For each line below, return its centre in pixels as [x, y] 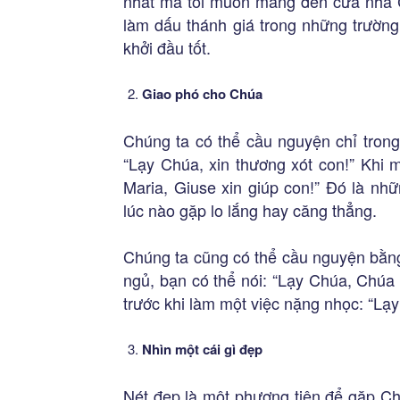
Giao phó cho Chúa [202, 94]
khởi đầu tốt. [167, 47]
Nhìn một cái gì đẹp [202, 349]
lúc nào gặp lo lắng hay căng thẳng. [250, 210]
